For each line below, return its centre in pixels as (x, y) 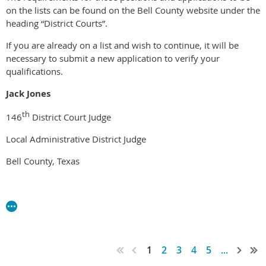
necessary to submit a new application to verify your (113, 58)
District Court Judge (70, 117)
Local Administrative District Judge (76, 139)
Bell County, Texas (43, 161)
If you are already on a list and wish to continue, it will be (122, 45)
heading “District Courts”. (57, 23)
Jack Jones (28, 93)
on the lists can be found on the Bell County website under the (133, 10)
